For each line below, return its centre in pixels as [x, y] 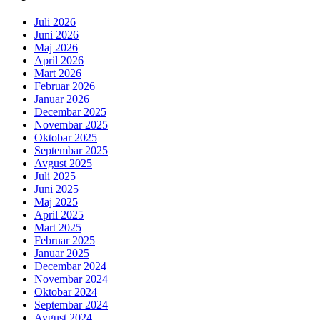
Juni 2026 [56, 35]
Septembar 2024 [71, 305]
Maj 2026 [56, 48]
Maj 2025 [56, 202]
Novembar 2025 [71, 125]
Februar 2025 [65, 241]
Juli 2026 [55, 22]
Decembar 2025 [70, 112]
